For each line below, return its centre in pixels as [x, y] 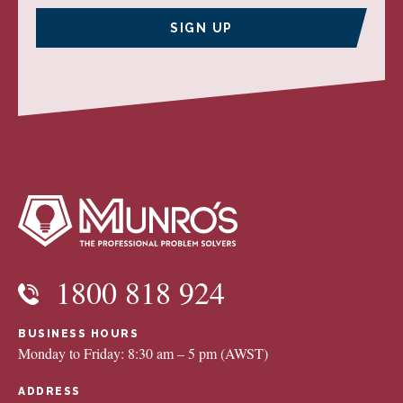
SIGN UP [201, 27]
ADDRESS [49, 392]
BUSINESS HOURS [78, 334]
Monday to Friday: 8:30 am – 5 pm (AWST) [143, 354]
